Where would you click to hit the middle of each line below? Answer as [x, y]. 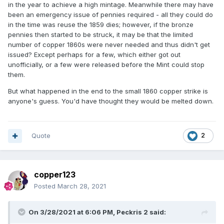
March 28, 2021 [82, 186]
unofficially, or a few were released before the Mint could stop [106, 64]
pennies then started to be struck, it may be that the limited [100, 34]
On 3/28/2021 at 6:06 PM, [72, 212]
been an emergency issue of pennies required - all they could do [110, 14]
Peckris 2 [132, 212]
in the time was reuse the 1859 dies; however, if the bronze [101, 24]
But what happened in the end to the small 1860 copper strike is [108, 91]
